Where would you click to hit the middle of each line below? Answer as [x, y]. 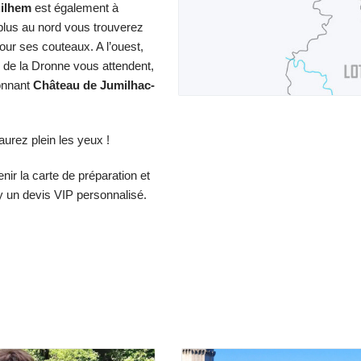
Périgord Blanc [283, 303]
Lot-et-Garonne [108, 303]
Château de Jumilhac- [94, 85]
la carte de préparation [79, 175]
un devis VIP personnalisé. [75, 195]
